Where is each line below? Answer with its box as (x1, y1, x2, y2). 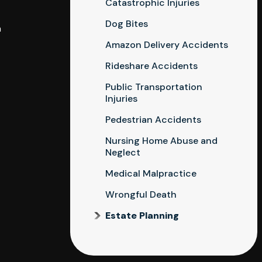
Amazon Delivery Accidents (105, 39, 228, 51)
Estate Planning (105, 209, 179, 222)
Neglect (105, 146, 140, 158)
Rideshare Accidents (105, 60, 198, 72)
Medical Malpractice (105, 167, 196, 180)
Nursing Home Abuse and (105, 135, 218, 147)
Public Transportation (105, 81, 202, 93)
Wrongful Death (105, 188, 177, 201)
